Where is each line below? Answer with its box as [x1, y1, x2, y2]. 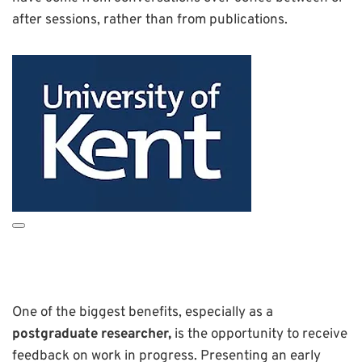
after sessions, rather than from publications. [12, 11, 288, 30]
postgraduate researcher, [12, 326, 171, 344]
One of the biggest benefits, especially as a [12, 304, 273, 322]
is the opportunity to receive [171, 326, 347, 344]
